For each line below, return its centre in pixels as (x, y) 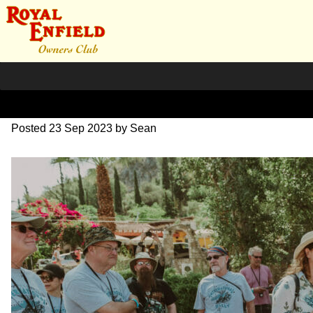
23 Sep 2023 (81, 128)
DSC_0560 (66, 94)
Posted (30, 128)
